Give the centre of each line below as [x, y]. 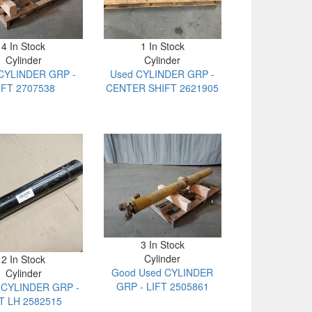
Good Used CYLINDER [163, 273]
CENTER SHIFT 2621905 [163, 88]
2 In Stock [24, 259]
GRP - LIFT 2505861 [162, 287]
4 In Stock [24, 46]
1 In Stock [162, 46]
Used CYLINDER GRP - [163, 74]
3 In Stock [162, 245]
